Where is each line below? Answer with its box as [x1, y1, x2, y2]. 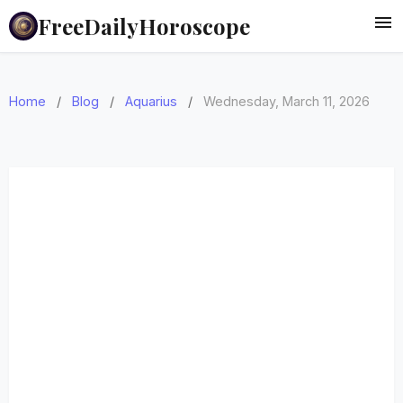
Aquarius [125, 94, 177, 109]
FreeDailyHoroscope [38, 12, 250, 40]
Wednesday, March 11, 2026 [203, 94, 370, 109]
